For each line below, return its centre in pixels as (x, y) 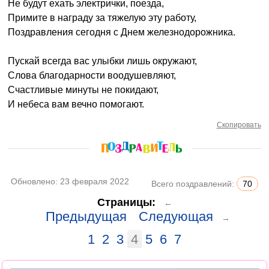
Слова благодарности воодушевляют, (92, 75)
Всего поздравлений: (194, 184)
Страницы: (126, 202)
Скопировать (239, 125)
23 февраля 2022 (95, 181)
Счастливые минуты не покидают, (83, 90)
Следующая (176, 216)
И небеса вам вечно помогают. (76, 104)
